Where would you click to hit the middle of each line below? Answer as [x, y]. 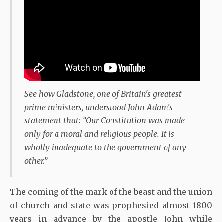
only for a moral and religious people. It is [99, 134]
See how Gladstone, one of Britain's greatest [103, 93]
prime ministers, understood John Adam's [99, 107]
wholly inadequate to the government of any [105, 147]
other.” [36, 160]
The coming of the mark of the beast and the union [111, 192]
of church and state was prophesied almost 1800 [111, 205]
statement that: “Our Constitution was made [105, 120]
